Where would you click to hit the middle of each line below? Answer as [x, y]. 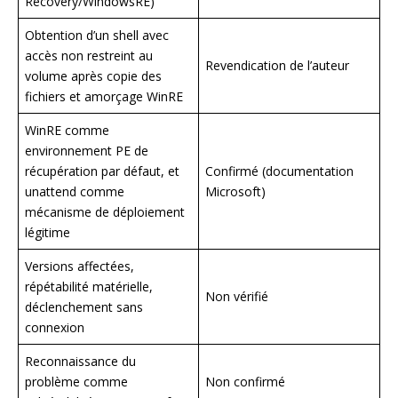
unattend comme [75, 191]
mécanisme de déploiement [105, 211]
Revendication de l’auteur [277, 65]
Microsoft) [235, 191]
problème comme [76, 381]
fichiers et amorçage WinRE [104, 96]
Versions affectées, [80, 266]
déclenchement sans [84, 306]
